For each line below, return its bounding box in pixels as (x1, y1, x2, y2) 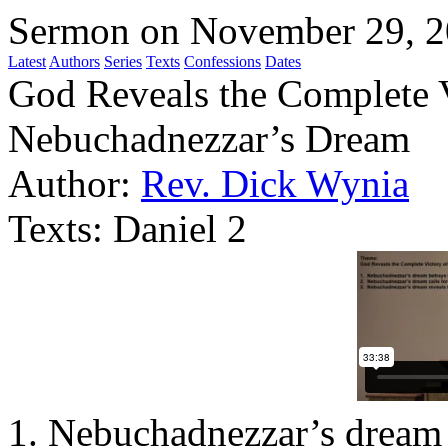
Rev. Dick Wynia (141, 162, 409, 205)
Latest (8, 53, 46, 70)
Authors (49, 53, 100, 70)
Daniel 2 (113, 207, 247, 250)
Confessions (184, 53, 261, 70)
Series (104, 53, 142, 70)
